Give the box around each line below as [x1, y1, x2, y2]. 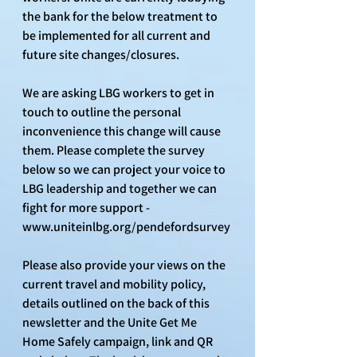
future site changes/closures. [22, 45, 179, 63]
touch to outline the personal [22, 103, 183, 120]
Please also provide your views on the [22, 256, 228, 273]
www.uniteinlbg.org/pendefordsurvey [22, 218, 230, 235]
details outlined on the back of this [22, 294, 212, 312]
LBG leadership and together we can [22, 179, 219, 197]
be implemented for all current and [22, 26, 213, 44]
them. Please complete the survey [22, 141, 207, 159]
